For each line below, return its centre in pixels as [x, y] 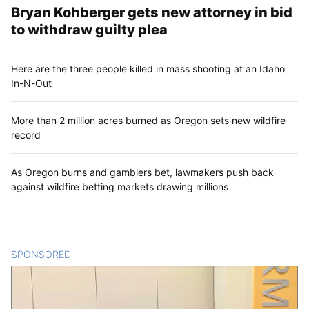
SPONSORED [41, 255]
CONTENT [95, 255]
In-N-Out [31, 83]
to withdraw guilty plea [89, 30]
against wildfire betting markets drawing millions [120, 187]
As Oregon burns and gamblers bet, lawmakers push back [142, 172]
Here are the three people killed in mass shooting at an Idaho [148, 69]
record [26, 135]
